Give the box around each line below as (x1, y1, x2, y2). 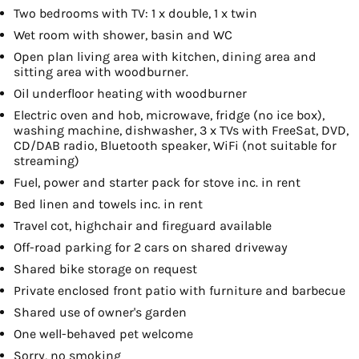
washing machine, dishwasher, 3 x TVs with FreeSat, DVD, (14, 123, 349, 139)
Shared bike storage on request (14, 261, 197, 277)
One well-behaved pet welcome (14, 326, 193, 342)
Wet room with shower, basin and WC (14, 27, 232, 43)
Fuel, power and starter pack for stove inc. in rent (14, 175, 301, 191)
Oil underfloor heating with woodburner (14, 86, 247, 102)
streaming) (14, 153, 79, 169)
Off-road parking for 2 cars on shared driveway (14, 240, 288, 256)
